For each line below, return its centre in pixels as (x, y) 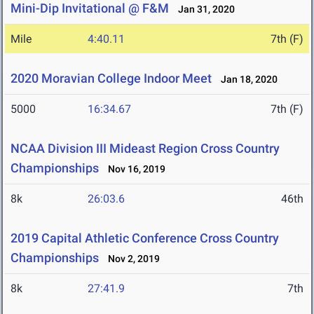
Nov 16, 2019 (134, 169)
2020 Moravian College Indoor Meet (111, 78)
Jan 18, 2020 (246, 80)
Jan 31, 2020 (203, 9)
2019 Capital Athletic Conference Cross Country (145, 238)
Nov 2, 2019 (131, 259)
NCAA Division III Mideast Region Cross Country (145, 149)
